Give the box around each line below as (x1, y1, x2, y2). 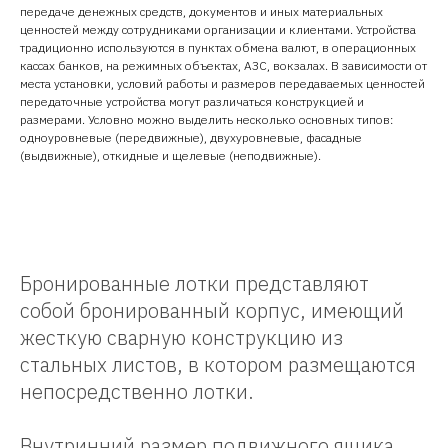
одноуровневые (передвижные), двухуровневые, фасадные (20, 129, 362, 145)
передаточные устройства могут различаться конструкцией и (20, 93, 364, 109)
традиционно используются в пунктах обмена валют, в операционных (20, 39, 416, 55)
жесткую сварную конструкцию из (20, 323, 343, 351)
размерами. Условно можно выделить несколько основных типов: (20, 111, 393, 127)
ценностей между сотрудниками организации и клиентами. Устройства (20, 21, 416, 37)
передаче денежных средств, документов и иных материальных (20, 3, 383, 19)
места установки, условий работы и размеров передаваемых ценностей (20, 75, 425, 91)
